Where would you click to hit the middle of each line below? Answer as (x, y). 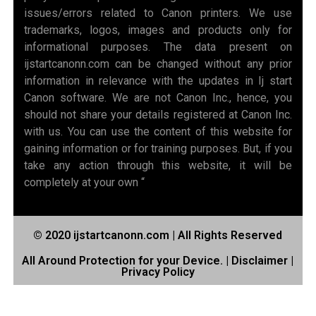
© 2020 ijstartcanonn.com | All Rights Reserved (158, 235)
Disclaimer (260, 260)
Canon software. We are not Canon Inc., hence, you (158, 97)
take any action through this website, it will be (158, 165)
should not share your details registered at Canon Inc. (158, 114)
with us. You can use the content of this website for (158, 131)
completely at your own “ (84, 182)
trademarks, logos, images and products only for (158, 30)
